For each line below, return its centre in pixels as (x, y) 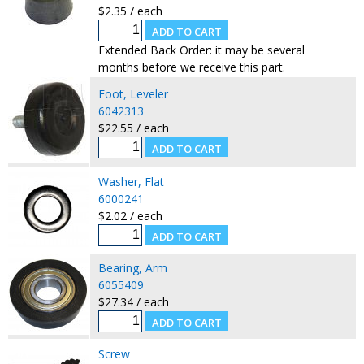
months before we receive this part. (191, 67)
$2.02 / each (130, 215)
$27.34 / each (133, 301)
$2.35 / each (130, 11)
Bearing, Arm (132, 267)
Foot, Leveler (133, 93)
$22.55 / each (133, 128)
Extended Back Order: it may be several (201, 50)
